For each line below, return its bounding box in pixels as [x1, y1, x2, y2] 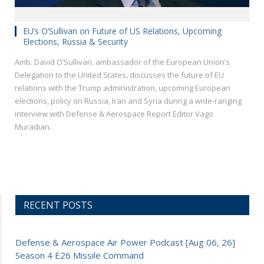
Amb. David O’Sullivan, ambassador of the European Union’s [15, 57, 230, 68]
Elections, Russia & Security [23, 36, 128, 48]
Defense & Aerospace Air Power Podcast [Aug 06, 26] [15, 236, 235, 249]
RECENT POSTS [24, 199, 93, 212]
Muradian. [15, 121, 51, 133]
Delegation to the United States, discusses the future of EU [15, 70, 224, 81]
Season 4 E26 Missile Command [15, 249, 144, 262]
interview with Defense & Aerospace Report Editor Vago [15, 108, 213, 120]
